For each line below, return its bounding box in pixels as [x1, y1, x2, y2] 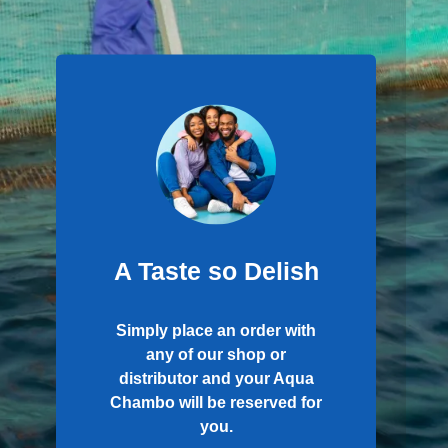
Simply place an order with [116, 321, 317, 339]
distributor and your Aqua [118, 369, 314, 387]
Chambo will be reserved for [110, 393, 323, 411]
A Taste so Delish [113, 256, 319, 285]
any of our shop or [146, 345, 287, 363]
